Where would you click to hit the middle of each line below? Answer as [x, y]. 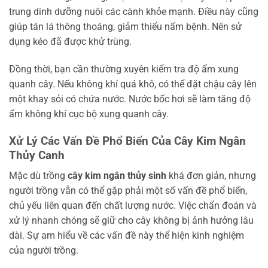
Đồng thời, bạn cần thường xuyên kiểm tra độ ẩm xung [124, 69]
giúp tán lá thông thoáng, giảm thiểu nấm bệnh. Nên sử [125, 27]
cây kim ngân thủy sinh [117, 176]
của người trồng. [44, 251]
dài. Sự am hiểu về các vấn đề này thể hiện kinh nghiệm [127, 236]
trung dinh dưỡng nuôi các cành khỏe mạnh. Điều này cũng [134, 12]
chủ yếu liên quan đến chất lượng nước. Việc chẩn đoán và [133, 206]
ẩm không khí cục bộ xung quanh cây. [89, 114]
